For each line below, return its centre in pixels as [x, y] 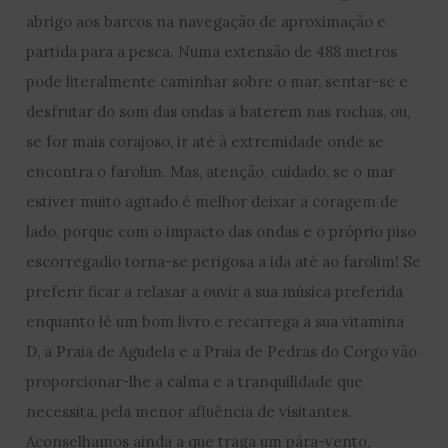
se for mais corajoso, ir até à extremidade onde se [205, 141]
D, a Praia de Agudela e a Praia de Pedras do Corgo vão [222, 351]
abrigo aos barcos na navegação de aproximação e [206, 21]
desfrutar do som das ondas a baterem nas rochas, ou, [218, 111]
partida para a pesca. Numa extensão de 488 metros [212, 51]
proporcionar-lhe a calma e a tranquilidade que [195, 381]
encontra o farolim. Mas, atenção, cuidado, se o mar [211, 171]
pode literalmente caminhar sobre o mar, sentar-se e [217, 81]
